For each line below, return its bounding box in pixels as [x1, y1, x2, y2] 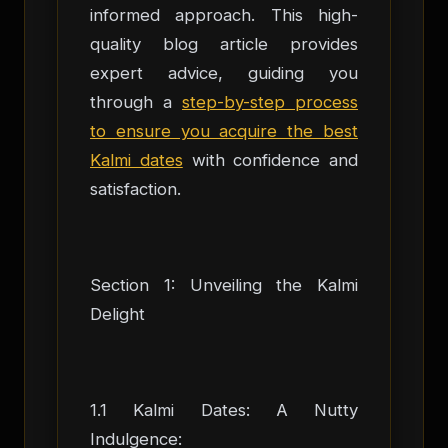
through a [90, 91, 182, 112]
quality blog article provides [90, 33, 358, 54]
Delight [90, 303, 145, 324]
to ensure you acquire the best [90, 120, 358, 141]
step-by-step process [182, 91, 358, 112]
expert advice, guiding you [90, 62, 358, 83]
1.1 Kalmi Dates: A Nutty [90, 400, 358, 421]
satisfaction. [90, 178, 181, 199]
